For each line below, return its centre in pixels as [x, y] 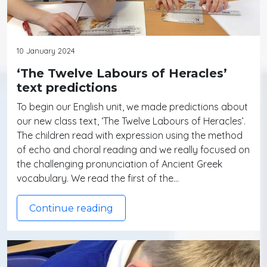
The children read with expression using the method [130, 136]
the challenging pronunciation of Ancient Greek [119, 164]
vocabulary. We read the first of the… [98, 178]
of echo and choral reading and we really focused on [133, 150]
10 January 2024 [46, 51]
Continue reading [71, 209]
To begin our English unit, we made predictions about [132, 107]
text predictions [67, 88]
